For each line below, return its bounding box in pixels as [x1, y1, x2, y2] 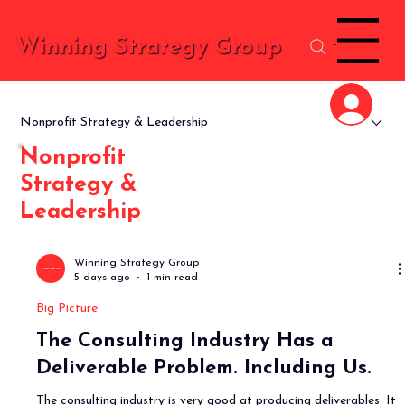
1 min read [146, 271, 199, 283]
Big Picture [36, 302, 99, 316]
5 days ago [74, 271, 131, 283]
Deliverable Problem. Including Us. [36, 358, 372, 379]
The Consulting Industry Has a [36, 331, 334, 352]
